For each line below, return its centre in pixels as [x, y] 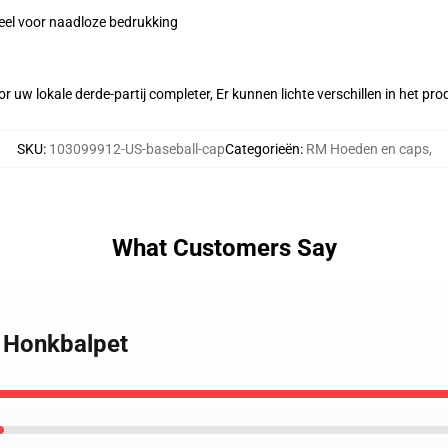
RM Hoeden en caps [367, 149]
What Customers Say [224, 248]
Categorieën [262, 149]
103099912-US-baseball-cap [136, 149]
